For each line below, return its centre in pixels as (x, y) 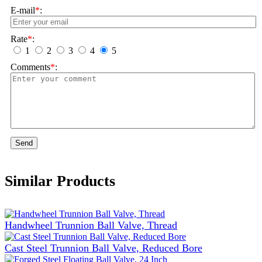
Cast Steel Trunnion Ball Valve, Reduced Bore (104, 248)
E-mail (23, 11)
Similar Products (60, 181)
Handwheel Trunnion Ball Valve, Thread (91, 225)
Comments (30, 67)
